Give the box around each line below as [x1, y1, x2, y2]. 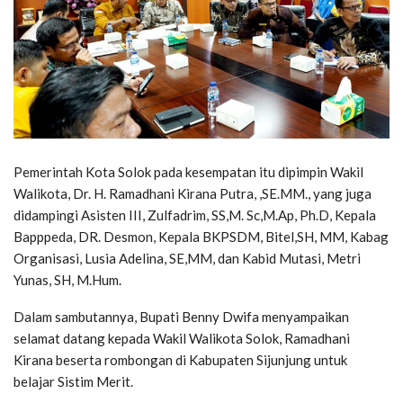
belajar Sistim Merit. [13, 373, 133, 390]
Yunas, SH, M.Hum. [13, 272, 121, 289]
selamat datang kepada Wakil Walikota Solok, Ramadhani [13, 330, 350, 347]
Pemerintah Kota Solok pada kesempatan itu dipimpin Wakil [13, 164, 363, 181]
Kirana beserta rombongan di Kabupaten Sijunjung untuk [13, 352, 347, 369]
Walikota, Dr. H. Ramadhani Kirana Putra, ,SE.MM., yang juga [13, 185, 372, 202]
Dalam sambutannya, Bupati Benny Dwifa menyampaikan [13, 309, 349, 326]
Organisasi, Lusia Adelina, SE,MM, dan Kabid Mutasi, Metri [13, 250, 361, 267]
